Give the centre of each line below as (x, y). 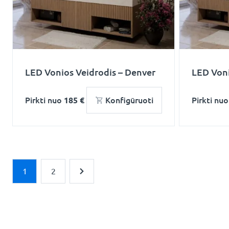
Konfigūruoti (129, 100)
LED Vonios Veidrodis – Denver (90, 72)
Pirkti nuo (44, 100)
